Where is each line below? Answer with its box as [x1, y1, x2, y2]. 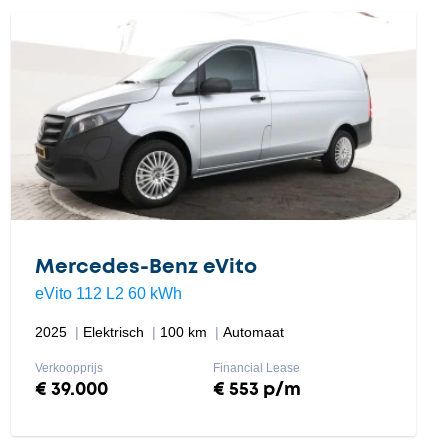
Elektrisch [82, 324, 148, 340]
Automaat [222, 324, 284, 340]
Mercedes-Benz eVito [34, 257, 257, 277]
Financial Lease [213, 361, 301, 375]
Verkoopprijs [34, 361, 103, 375]
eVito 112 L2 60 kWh [34, 285, 182, 302]
